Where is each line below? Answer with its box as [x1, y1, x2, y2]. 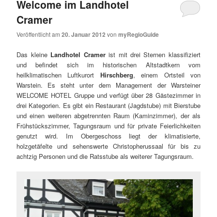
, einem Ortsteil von [133, 70, 201, 79]
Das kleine [16, 49, 47, 59]
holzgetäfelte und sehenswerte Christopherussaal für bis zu [16, 141, 201, 151]
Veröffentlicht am [16, 30, 62, 39]
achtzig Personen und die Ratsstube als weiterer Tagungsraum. [16, 151, 194, 161]
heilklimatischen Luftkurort [16, 70, 100, 79]
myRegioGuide [118, 30, 159, 39]
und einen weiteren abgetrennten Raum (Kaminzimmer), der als [16, 110, 201, 120]
